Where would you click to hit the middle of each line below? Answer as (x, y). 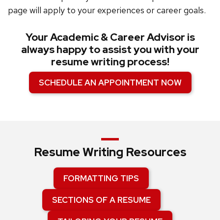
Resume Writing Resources (110, 152)
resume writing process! (110, 61)
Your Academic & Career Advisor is (110, 37)
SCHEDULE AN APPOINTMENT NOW (110, 82)
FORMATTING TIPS (101, 178)
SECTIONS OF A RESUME (101, 200)
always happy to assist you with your (110, 49)
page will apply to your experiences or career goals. (107, 10)
